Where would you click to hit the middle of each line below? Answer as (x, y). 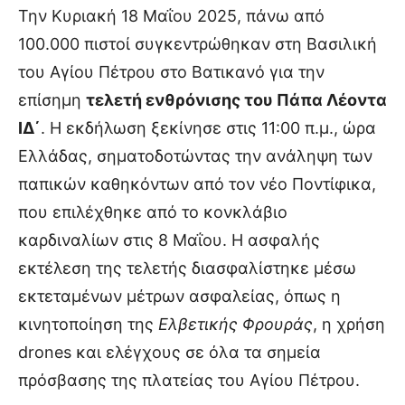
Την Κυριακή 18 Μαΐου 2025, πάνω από (171, 15)
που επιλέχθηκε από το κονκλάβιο (153, 212)
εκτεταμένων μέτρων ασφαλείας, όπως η (179, 296)
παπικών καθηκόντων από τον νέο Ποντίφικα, (197, 184)
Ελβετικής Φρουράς (235, 324)
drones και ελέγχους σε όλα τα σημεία (170, 352)
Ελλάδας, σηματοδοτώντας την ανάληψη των (195, 155)
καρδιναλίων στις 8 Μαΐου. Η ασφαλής (169, 240)
